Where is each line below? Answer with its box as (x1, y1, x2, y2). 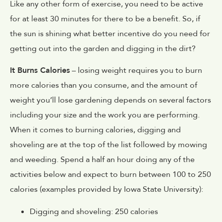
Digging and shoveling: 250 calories (30, 206, 158, 217)
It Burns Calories (10, 65, 70, 76)
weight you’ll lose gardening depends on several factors (10, 95, 211, 106)
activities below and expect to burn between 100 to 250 (10, 169, 211, 180)
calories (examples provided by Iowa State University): (10, 184, 203, 195)
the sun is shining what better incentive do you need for (10, 28, 210, 39)
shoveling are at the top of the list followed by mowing (10, 139, 207, 151)
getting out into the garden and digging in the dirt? (10, 43, 196, 54)
